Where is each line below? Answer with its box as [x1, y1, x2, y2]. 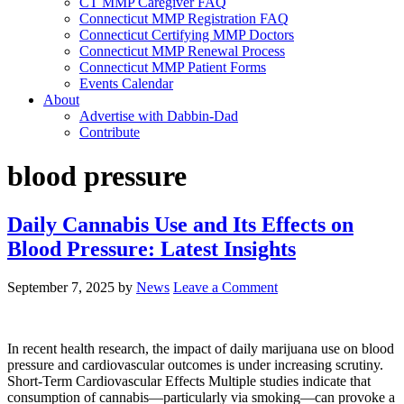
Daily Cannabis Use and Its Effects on [7, 212, 353, 236]
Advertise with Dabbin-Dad [79, 108, 238, 124]
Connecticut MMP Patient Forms [79, 60, 266, 75]
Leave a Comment [173, 279, 278, 295]
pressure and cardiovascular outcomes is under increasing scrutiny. [7, 356, 383, 372]
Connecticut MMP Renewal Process [79, 43, 285, 59]
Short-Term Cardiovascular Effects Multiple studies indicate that [7, 372, 371, 389]
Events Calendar [79, 76, 173, 91]
